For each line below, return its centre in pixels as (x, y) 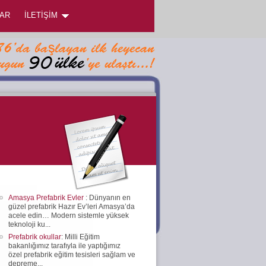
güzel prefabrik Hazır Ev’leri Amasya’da (72, 206)
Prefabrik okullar (35, 237)
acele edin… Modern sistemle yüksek (69, 215)
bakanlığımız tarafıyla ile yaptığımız (64, 246)
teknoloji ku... (29, 224)
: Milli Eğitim (80, 237)
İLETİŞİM (41, 15)
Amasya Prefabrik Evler (47, 197)
